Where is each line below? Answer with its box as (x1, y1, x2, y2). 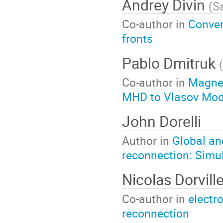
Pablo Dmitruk (122, 52, 219, 73)
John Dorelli (122, 111, 201, 131)
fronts (122, 30, 153, 47)
